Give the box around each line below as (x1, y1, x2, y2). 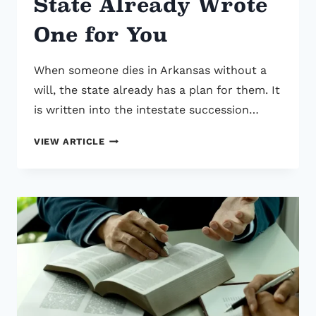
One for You (34, 23, 168, 47)
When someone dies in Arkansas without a (34, 63, 267, 78)
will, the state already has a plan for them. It (34, 83, 280, 97)
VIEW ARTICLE (34, 136, 105, 147)
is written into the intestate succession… (34, 103, 259, 117)
